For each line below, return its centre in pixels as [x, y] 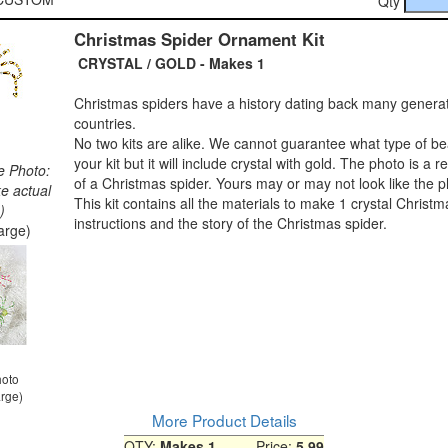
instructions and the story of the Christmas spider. [230, 222]
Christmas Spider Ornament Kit [199, 38]
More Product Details [224, 419]
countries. [105, 122]
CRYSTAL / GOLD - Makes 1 [169, 62]
